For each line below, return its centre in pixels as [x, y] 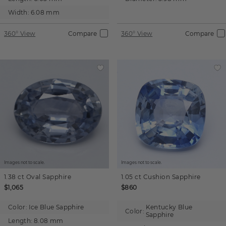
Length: [20, 221]
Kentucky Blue [169, 207]
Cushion [157, 177]
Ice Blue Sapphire [56, 207]
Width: [19, 12]
